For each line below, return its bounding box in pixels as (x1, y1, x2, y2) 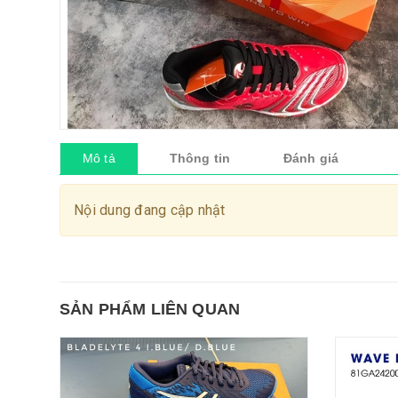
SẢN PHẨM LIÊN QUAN (60, 300, 241, 319)
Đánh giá (283, 151, 339, 166)
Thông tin (169, 151, 230, 166)
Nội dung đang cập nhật (74, 202, 226, 219)
